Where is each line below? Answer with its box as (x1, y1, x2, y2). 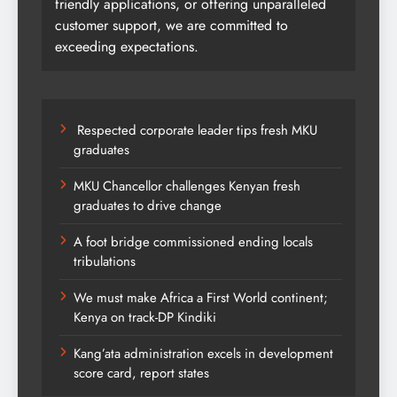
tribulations (74, 252, 139, 272)
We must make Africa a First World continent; (74, 288, 328, 308)
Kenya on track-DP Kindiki (74, 307, 216, 328)
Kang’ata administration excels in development (74, 344, 333, 364)
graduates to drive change (74, 196, 222, 216)
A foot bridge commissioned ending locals (74, 232, 313, 253)
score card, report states (74, 363, 209, 384)
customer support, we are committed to (55, 15, 288, 36)
